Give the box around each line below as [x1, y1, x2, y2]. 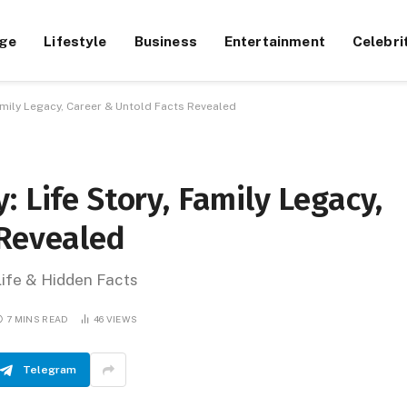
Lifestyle [44, 32, 107, 49]
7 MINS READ [6, 313, 69, 324]
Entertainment [223, 32, 325, 49]
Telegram [23, 363, 76, 376]
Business [134, 32, 197, 49]
